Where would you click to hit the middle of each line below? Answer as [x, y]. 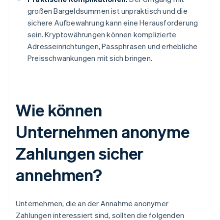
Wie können [59, 110]
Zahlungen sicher [80, 153]
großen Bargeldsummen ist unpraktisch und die [108, 11]
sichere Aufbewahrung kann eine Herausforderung [113, 23]
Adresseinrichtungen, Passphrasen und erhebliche [113, 46]
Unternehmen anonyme [103, 132]
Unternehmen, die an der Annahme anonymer [92, 204]
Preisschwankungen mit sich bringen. [90, 58]
